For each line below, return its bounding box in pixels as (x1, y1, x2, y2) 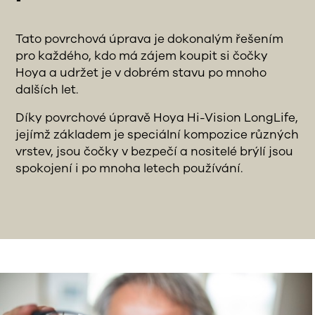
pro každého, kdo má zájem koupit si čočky (15, 47, 269, 64)
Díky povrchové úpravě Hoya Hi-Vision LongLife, (15, 109, 299, 126)
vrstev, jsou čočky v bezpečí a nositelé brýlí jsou (15, 143, 294, 160)
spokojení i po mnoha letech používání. (15, 160, 243, 176)
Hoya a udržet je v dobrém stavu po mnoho (15, 64, 267, 81)
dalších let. (15, 81, 79, 98)
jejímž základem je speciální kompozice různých (15, 126, 300, 143)
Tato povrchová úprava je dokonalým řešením (15, 30, 284, 47)
